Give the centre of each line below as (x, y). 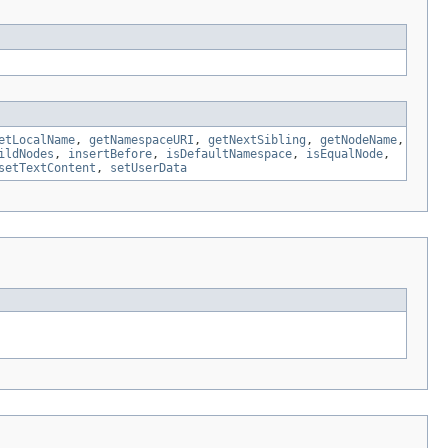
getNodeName (358, 140)
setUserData (148, 168)
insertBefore (110, 154)
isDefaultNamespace (229, 154)
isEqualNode (344, 154)
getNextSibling (257, 140)
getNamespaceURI (141, 140)
